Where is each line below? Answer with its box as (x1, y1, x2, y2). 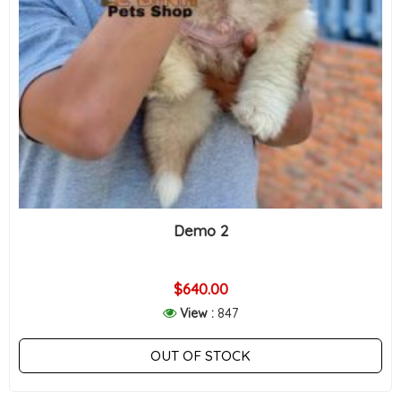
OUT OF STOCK (150, 346, 251, 364)
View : (180, 304, 218, 321)
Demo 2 (173, 220, 228, 240)
